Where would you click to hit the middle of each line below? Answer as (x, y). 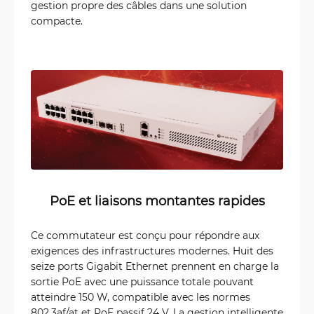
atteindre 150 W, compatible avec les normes (141, 296)
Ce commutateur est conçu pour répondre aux (145, 235)
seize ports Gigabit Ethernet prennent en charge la (155, 266)
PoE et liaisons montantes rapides (157, 200)
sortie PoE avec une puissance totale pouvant (142, 281)
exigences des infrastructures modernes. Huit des (152, 250)
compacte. (57, 21)
